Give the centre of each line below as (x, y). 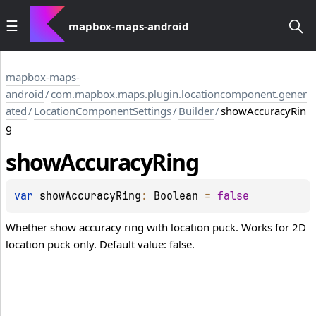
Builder (196, 111)
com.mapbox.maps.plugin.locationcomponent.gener (179, 94)
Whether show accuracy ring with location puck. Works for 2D (156, 227)
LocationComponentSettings (103, 111)
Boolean (176, 196)
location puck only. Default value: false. (100, 244)
